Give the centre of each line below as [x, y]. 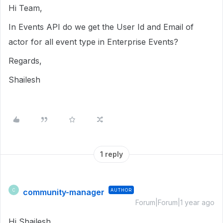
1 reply [111, 154]
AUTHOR [121, 190]
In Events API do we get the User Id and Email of [101, 27]
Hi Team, [25, 8]
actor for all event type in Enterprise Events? [93, 42]
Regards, [25, 61]
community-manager [64, 192]
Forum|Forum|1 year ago [175, 202]
